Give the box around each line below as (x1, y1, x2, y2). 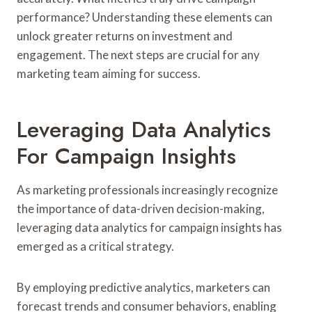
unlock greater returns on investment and (17, 28, 233, 43)
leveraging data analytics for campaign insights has (17, 219, 282, 235)
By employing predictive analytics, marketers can (17, 279, 270, 295)
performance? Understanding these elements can (17, 9, 272, 24)
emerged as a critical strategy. (17, 238, 174, 253)
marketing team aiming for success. (17, 65, 201, 81)
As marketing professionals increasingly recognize (17, 182, 278, 197)
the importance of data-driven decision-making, (17, 201, 265, 216)
